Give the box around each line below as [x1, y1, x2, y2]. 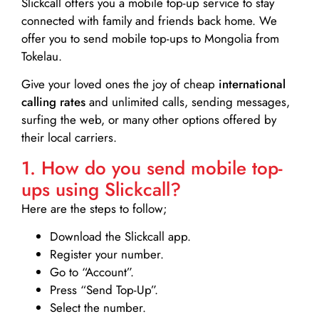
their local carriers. [21, 129, 117, 147]
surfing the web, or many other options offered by [21, 111, 276, 129]
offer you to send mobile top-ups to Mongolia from [21, 30, 279, 48]
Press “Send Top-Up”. [50, 281, 158, 299]
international [219, 75, 286, 93]
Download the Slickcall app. [50, 228, 191, 246]
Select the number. [50, 299, 146, 317]
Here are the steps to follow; [21, 199, 167, 217]
